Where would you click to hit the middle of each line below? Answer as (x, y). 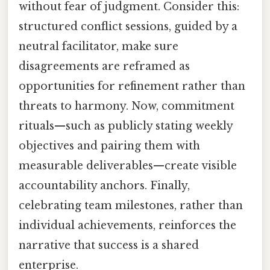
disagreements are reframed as (104, 67)
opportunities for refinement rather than (132, 86)
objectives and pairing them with (109, 146)
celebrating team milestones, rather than (131, 206)
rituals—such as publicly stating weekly (126, 126)
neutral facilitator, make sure (99, 47)
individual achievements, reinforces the (127, 226)
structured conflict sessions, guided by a (128, 27)
